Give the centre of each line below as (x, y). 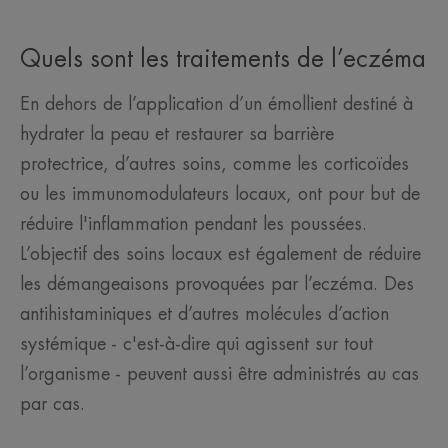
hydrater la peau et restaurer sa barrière (177, 134)
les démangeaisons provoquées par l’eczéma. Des (217, 284)
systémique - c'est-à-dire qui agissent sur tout (196, 344)
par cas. (52, 404)
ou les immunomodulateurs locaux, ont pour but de (220, 194)
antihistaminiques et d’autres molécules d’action (204, 314)
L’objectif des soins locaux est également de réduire (220, 254)
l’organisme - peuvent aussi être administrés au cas (219, 374)
